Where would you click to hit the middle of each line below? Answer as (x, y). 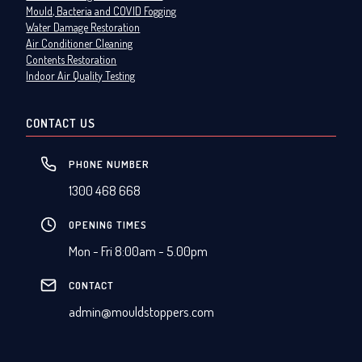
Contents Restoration (72, 60)
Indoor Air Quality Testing (81, 76)
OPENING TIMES (108, 225)
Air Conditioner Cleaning (80, 44)
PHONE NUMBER (109, 164)
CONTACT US (61, 124)
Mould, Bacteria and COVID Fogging (101, 11)
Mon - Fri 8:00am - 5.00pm (139, 251)
